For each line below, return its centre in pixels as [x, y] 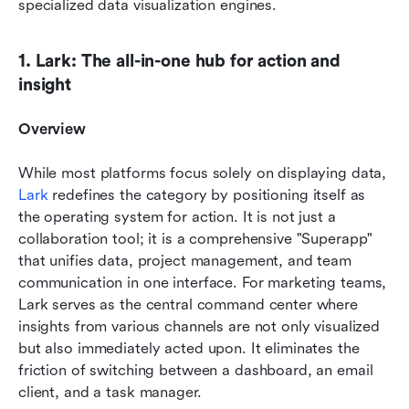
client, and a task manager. [110, 393]
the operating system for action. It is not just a [177, 217]
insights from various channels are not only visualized [199, 327]
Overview [52, 130]
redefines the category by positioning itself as [207, 195]
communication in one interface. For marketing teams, [203, 283]
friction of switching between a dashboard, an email [196, 371]
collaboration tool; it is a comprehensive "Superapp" [196, 239]
